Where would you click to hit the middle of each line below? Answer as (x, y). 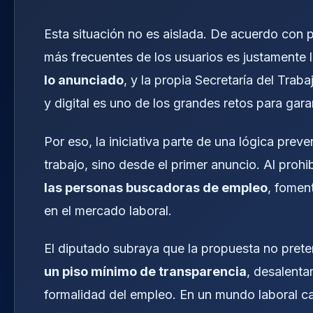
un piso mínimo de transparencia (145, 272)
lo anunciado (84, 80)
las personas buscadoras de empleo (156, 187)
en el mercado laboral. (108, 210)
